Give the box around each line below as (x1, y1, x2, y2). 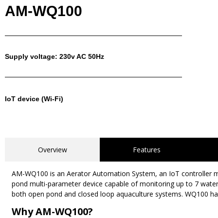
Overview (37, 145, 67, 154)
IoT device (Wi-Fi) (5, 94, 63, 103)
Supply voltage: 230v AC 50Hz (5, 52, 104, 60)
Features (133, 145, 161, 154)
